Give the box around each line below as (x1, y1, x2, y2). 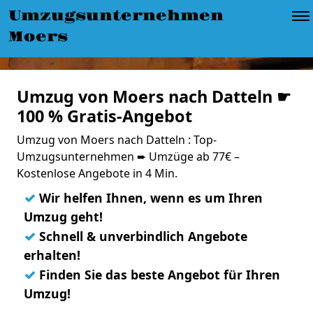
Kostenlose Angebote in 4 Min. (17, 166, 177, 181)
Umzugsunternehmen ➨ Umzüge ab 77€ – (17, 149, 240, 164)
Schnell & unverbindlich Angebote (36, 228, 247, 245)
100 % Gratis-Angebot (17, 105, 192, 127)
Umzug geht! (24, 208, 103, 225)
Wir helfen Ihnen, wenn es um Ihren (36, 189, 263, 206)
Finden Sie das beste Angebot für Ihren (36, 266, 280, 283)
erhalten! (24, 247, 80, 263)
